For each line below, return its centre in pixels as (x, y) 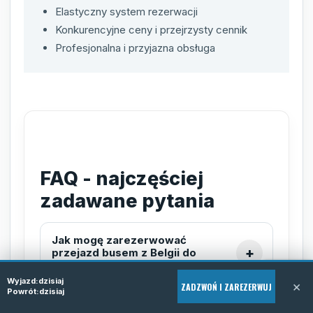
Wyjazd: (23, 281)
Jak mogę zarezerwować (119, 240)
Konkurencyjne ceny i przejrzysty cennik (151, 29)
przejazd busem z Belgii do (124, 252)
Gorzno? (75, 265)
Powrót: (23, 291)
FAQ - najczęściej (122, 178)
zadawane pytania (127, 201)
